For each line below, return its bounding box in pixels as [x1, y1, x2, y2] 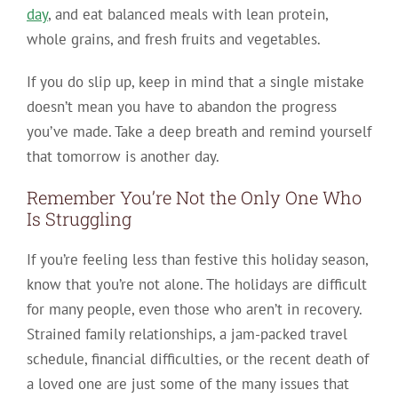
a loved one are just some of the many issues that [26, 374, 349, 394]
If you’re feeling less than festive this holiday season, [26, 250, 368, 270]
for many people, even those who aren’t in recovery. [26, 299, 362, 320]
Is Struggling [26, 207, 131, 231]
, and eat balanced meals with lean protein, [47, 4, 328, 25]
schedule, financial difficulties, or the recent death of [26, 349, 369, 370]
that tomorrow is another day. [26, 147, 219, 167]
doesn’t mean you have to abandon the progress [26, 97, 337, 117]
